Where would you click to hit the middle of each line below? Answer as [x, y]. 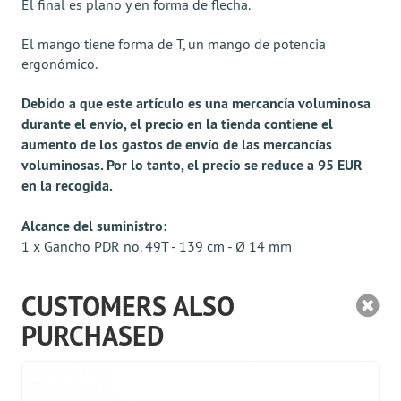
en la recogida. [67, 186]
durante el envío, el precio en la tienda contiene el [177, 124]
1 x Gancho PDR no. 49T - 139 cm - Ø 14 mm [157, 246]
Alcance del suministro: [94, 226]
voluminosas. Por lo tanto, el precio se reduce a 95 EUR [192, 165]
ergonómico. [60, 64]
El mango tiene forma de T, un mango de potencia [174, 44]
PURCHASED [93, 336]
